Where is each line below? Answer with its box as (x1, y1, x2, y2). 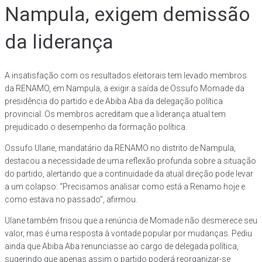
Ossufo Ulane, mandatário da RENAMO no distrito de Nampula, (5, 143, 236, 153)
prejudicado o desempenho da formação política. (5, 122, 187, 132)
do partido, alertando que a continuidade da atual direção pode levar (5, 168, 253, 178)
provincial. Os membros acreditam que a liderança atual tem (5, 109, 226, 119)
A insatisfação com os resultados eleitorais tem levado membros (5, 70, 247, 80)
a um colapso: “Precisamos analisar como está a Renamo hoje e (5, 181, 245, 191)
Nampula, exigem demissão (5, 2, 250, 26)
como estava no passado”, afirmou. (5, 194, 137, 204)
